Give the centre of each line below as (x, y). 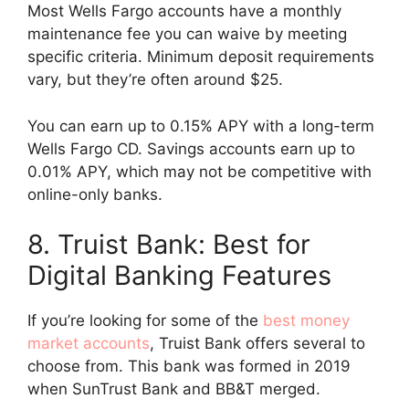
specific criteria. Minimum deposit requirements (201, 57)
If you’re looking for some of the (145, 321)
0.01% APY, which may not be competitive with (199, 171)
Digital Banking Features (179, 276)
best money (306, 321)
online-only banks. (97, 194)
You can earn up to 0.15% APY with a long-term (201, 126)
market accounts (89, 344)
